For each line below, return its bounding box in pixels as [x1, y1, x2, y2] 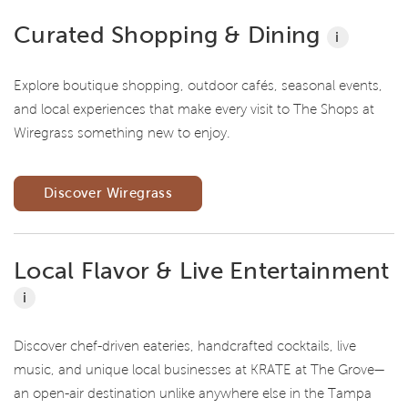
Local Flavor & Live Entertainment [14, 257, 390, 283]
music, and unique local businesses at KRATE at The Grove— [14, 362, 384, 377]
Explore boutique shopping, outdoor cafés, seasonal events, [14, 77, 382, 93]
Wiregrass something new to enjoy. [14, 125, 230, 140]
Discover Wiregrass [44, 185, 173, 200]
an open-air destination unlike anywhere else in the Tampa [14, 385, 372, 401]
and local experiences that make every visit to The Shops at [14, 101, 374, 117]
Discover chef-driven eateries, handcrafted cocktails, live [14, 338, 356, 353]
